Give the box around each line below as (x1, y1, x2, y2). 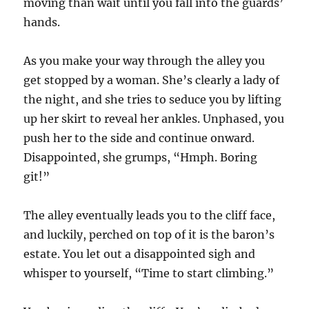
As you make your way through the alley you (23, 54, 266, 68)
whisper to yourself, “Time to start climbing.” (23, 266, 275, 281)
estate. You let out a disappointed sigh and (23, 247, 256, 261)
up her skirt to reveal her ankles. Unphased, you (23, 112, 285, 126)
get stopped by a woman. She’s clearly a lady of (23, 73, 280, 88)
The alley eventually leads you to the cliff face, (23, 208, 276, 223)
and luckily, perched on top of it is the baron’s (23, 228, 275, 242)
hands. (23, 15, 61, 30)
